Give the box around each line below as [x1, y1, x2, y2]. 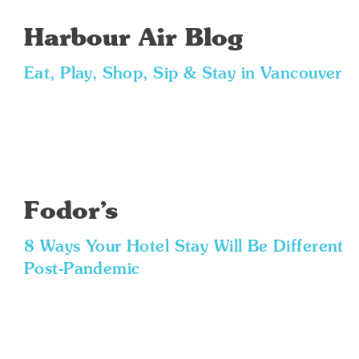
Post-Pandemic [24, 262, 140, 278]
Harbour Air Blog [24, 27, 243, 51]
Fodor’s [24, 200, 119, 224]
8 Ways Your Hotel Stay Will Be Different [24, 240, 344, 256]
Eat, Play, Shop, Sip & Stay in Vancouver [24, 67, 342, 83]
